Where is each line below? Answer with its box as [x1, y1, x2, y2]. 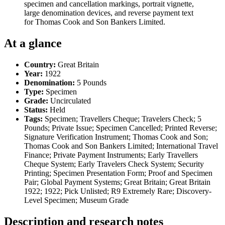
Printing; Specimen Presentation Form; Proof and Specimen [24, 168, 212, 177]
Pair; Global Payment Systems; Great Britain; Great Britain [24, 177, 210, 186]
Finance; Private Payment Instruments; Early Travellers [24, 150, 198, 159]
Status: [24, 105, 48, 114]
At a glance [4, 36, 62, 50]
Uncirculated [48, 96, 91, 105]
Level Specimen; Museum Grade [24, 195, 129, 204]
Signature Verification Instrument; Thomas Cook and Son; [24, 132, 208, 141]
